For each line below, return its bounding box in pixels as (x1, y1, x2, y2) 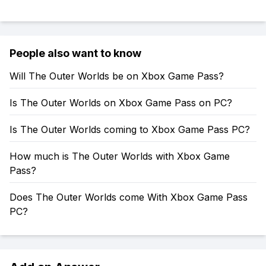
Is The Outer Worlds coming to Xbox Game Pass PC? (9, 123, 250, 135)
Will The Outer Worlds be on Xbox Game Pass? (9, 70, 224, 82)
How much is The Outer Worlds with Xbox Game (9, 150, 230, 162)
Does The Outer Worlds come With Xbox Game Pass (9, 191, 248, 203)
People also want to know (9, 47, 141, 59)
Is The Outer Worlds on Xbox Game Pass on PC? (9, 97, 232, 109)
